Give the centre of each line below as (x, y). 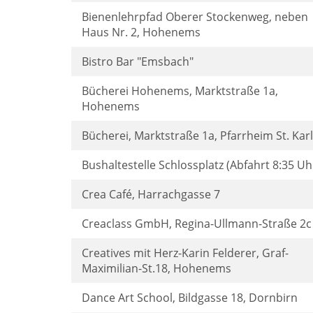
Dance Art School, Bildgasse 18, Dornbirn (190, 298)
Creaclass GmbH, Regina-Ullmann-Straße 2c (197, 224)
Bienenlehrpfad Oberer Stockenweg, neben (195, 17)
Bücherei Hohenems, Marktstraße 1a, (180, 91)
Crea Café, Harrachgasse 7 (151, 194)
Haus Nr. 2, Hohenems (141, 32)
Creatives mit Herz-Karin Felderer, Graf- (185, 253)
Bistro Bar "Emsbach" (138, 61)
